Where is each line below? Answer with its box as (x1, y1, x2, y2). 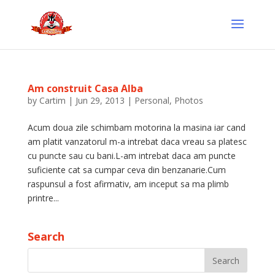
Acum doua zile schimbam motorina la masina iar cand (27, 122, 246, 133)
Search (27, 229, 64, 244)
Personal (134, 95, 169, 106)
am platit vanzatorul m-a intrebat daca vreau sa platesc (27, 136, 247, 147)
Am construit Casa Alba (27, 82, 143, 95)
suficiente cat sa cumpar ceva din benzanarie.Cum (27, 164, 226, 176)
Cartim (39, 95, 66, 106)
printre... (27, 192, 59, 204)
